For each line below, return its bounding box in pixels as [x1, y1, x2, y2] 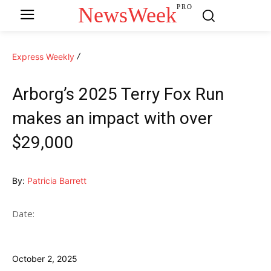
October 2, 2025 [12, 253, 77, 264]
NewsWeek [78, 2, 177, 27]
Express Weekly [12, 51, 74, 62]
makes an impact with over [12, 108, 213, 128]
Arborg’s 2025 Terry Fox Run [12, 83, 224, 104]
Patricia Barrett [27, 175, 87, 186]
